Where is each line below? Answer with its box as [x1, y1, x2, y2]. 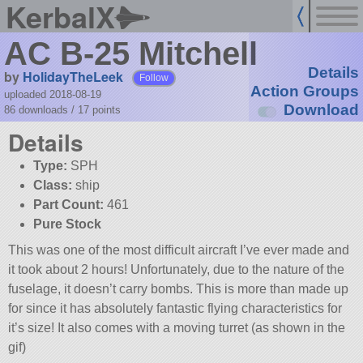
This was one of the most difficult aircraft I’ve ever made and [8, 243, 350, 258]
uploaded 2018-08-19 [3, 88, 101, 100]
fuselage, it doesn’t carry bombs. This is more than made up [8, 282, 349, 297]
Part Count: [32, 198, 104, 212]
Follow [139, 72, 169, 83]
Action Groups [250, 83, 359, 100]
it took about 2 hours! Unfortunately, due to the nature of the [8, 263, 345, 277]
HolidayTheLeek [22, 66, 123, 86]
